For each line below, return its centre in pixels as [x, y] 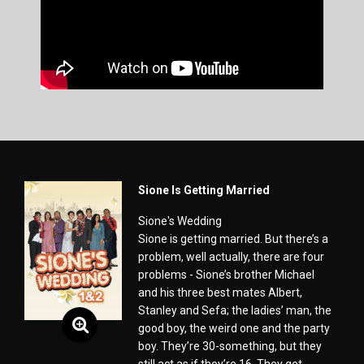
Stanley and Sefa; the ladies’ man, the [235, 310]
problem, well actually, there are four [231, 257]
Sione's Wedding [180, 221]
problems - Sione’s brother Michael [226, 275]
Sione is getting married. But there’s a [233, 239]
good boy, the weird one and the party [234, 328]
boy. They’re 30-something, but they [230, 346]
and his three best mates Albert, [220, 292]
